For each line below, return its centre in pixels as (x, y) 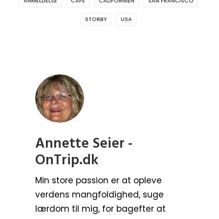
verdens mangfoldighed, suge (99, 194)
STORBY (96, 19)
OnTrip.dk (67, 160)
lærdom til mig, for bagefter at (100, 208)
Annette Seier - (84, 144)
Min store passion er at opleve (99, 180)
